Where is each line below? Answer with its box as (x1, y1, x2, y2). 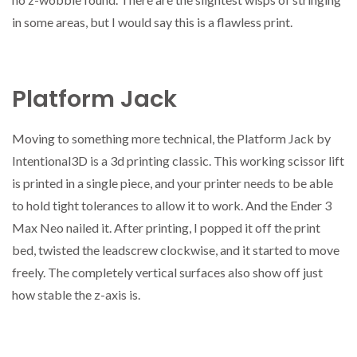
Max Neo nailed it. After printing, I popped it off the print (12, 219, 320, 235)
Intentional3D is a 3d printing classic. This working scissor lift (12, 152, 344, 168)
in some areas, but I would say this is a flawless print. (12, 14, 292, 30)
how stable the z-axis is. (12, 286, 140, 302)
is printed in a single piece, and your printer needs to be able (12, 175, 333, 190)
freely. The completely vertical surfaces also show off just (12, 264, 323, 280)
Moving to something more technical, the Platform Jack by (12, 130, 331, 146)
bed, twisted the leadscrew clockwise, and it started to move (12, 241, 339, 257)
